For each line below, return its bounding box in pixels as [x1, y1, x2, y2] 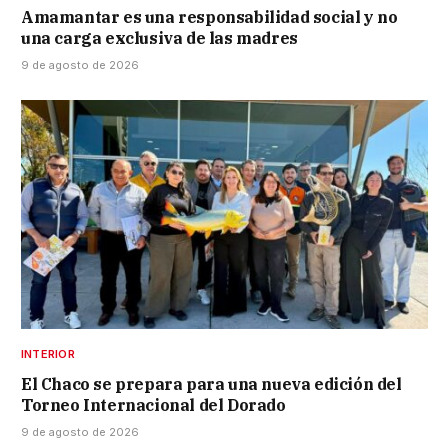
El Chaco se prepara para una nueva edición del [21, 373, 402, 394]
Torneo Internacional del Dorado [21, 394, 286, 415]
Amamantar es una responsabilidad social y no [21, 6, 398, 27]
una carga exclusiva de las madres [21, 27, 298, 48]
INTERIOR [21, 346, 75, 361]
